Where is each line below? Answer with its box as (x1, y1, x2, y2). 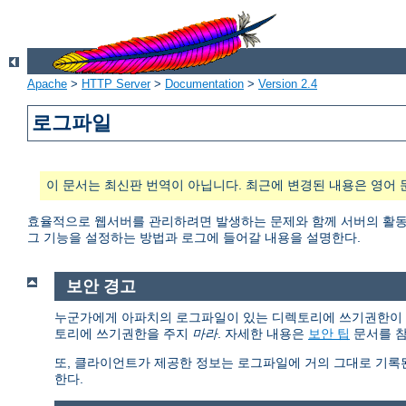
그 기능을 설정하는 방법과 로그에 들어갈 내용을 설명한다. (27, 230, 361, 246)
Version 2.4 (258, 77, 317, 92)
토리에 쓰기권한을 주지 (54, 325, 192, 341)
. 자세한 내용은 (217, 325, 308, 341)
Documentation (165, 77, 244, 92)
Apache (27, 77, 67, 92)
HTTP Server (82, 77, 150, 92)
